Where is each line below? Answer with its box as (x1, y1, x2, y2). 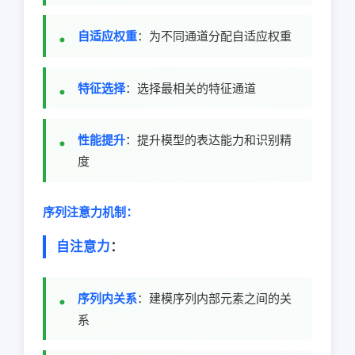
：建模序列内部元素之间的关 (137, 290, 292, 306)
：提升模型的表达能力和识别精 (125, 132, 292, 147)
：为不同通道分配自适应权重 (137, 29, 292, 44)
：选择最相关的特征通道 (125, 80, 256, 96)
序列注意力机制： (43, 204, 138, 219)
